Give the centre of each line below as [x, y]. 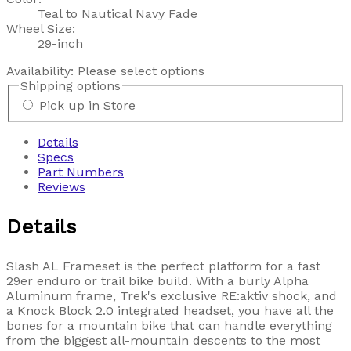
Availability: [42, 71]
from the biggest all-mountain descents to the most [163, 341]
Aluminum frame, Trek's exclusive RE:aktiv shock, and [172, 296]
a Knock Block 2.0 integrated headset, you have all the [170, 311]
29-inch [60, 43]
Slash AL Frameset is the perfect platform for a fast [163, 266]
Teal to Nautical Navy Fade [118, 13]
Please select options [141, 71]
